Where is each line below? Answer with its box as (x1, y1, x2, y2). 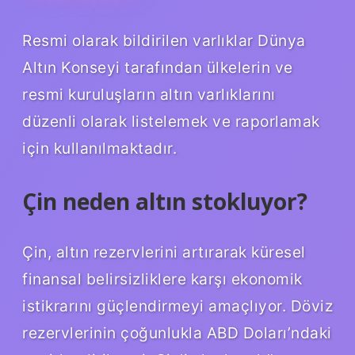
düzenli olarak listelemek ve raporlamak (22, 111, 320, 131)
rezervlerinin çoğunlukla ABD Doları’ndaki (22, 323, 332, 342)
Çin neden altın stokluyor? (22, 185, 307, 216)
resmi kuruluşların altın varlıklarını (22, 84, 276, 104)
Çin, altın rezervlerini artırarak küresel (22, 242, 306, 261)
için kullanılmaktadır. (22, 138, 177, 158)
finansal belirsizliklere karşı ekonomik (22, 269, 303, 288)
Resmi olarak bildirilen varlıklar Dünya (22, 30, 306, 50)
